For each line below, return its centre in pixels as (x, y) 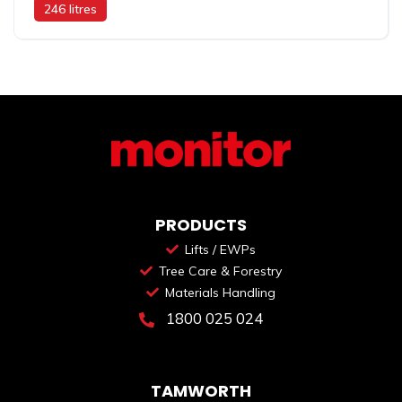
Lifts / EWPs (220, 249)
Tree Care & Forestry (220, 271)
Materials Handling (220, 292)
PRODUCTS (201, 224)
